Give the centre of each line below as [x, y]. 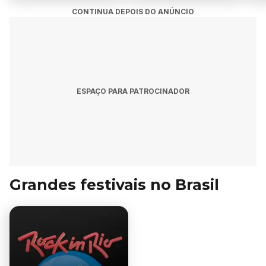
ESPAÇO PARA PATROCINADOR [133, 91]
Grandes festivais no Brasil [114, 185]
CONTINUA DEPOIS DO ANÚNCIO [133, 12]
